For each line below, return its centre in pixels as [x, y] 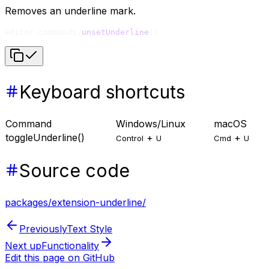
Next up [23, 246]
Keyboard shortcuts [102, 92]
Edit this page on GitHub [60, 258]
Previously [43, 229]
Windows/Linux [151, 124]
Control [130, 138]
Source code [74, 171]
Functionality [70, 246]
